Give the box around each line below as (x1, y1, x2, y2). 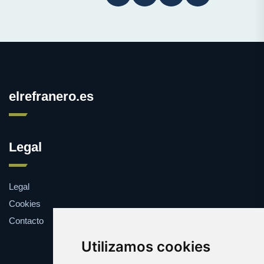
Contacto (9, 215, 44, 226)
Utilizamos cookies (81, 238, 210, 255)
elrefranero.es (9, 88, 94, 104)
